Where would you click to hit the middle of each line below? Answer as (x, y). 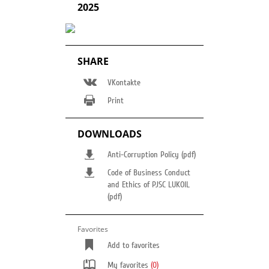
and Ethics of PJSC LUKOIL (149, 185)
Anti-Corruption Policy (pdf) (152, 155)
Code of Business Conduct (149, 173)
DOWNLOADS (110, 134)
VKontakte (124, 83)
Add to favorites (134, 246)
